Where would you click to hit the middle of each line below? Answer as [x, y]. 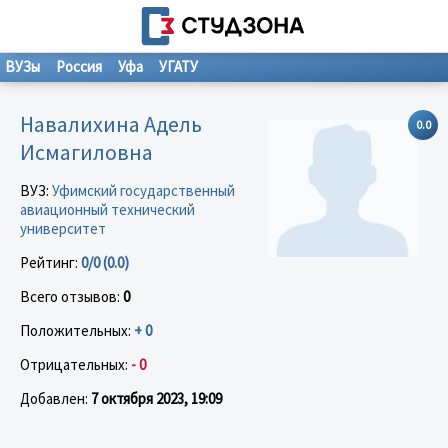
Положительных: [77, 330]
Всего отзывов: [71, 296]
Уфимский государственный [143, 190]
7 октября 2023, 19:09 [156, 398]
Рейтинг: [50, 262]
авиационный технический [107, 209]
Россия [79, 66]
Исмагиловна [86, 151]
